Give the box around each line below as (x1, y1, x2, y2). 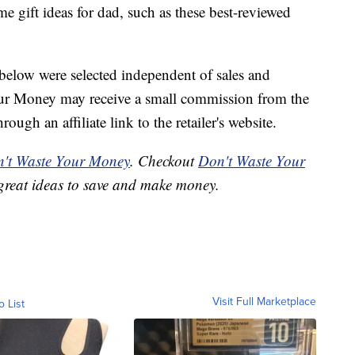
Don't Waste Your (198, 151, 305, 171)
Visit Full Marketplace (212, 293, 316, 310)
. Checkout (130, 151, 198, 171)
